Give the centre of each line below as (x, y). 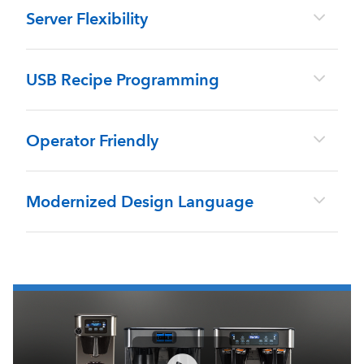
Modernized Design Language (140, 201)
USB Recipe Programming (123, 80)
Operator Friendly (92, 141)
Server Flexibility (87, 19)
